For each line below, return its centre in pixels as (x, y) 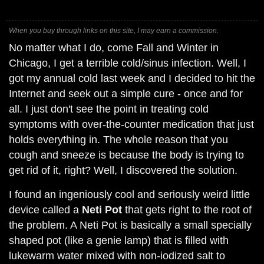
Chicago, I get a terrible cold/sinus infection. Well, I (128, 63)
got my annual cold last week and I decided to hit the (132, 78)
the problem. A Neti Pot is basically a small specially (130, 225)
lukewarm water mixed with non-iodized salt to (117, 256)
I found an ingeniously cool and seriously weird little (129, 194)
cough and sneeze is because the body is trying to (126, 155)
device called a (45, 210)
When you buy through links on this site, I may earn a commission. (114, 31)
